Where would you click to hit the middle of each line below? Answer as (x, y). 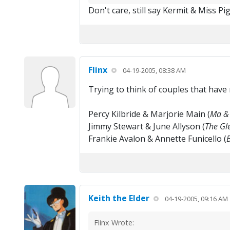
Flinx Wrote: (114, 223)
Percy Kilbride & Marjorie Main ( (149, 114)
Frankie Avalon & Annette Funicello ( (157, 139)
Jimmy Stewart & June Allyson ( (146, 127)
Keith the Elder (119, 198)
